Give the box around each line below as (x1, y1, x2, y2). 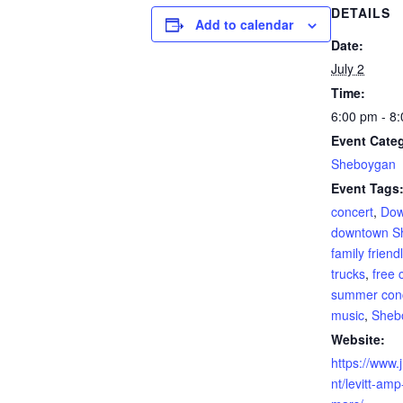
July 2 (331, 59, 364, 77)
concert (331, 202, 373, 220)
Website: (331, 330, 385, 348)
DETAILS (331, 4, 390, 22)
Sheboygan (331, 155, 396, 173)
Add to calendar (195, 15, 293, 33)
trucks (331, 264, 365, 282)
